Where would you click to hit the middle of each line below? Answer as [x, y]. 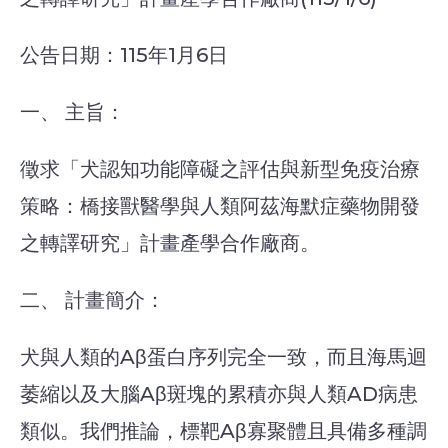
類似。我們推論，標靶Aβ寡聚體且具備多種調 [223, 431]
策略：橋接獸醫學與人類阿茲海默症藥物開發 [220, 206]
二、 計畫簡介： [92, 300]
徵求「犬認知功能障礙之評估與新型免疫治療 [220, 169]
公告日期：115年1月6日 [124, 55]
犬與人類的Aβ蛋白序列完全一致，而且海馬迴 [223, 357]
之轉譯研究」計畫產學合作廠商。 [170, 243]
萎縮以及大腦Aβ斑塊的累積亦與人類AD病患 [219, 394]
